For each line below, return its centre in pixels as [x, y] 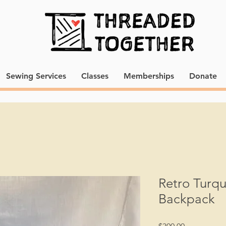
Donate [203, 76]
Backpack [187, 199]
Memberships [149, 76]
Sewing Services [36, 76]
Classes [95, 76]
